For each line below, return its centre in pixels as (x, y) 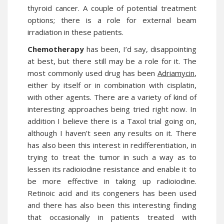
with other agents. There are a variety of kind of (112, 97)
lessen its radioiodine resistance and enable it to (112, 169)
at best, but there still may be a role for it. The (112, 61)
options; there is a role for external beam (112, 20)
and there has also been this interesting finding (112, 205)
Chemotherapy (56, 49)
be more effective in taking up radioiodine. (112, 181)
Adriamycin (176, 73)
